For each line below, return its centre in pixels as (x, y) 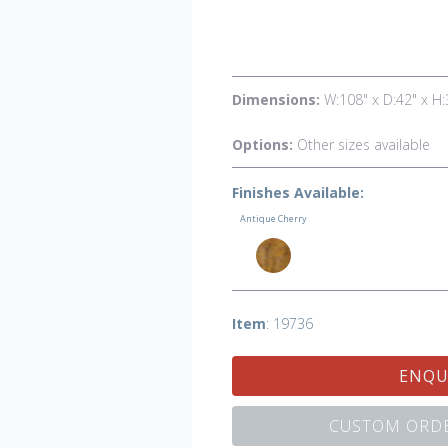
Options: (264, 144)
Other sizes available (363, 144)
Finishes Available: (298, 192)
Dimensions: (276, 99)
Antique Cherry (273, 218)
